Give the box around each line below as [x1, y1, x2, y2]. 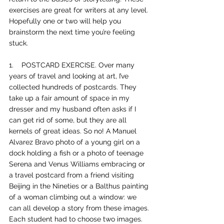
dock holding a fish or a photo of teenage [9, 149, 145, 157]
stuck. [9, 39, 30, 47]
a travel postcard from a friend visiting [9, 171, 136, 179]
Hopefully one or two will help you [9, 17, 123, 25]
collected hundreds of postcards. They [9, 83, 138, 91]
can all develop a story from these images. [9, 204, 151, 212]
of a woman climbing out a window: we [9, 193, 138, 201]
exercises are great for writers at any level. [9, 6, 150, 14]
